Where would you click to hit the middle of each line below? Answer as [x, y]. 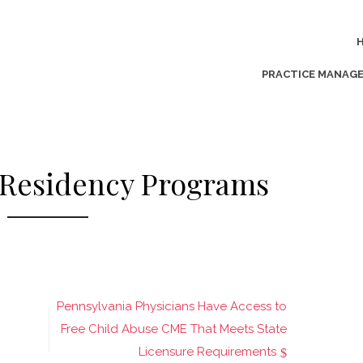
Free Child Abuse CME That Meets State [174, 329]
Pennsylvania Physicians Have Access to [172, 306]
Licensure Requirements [207, 352]
